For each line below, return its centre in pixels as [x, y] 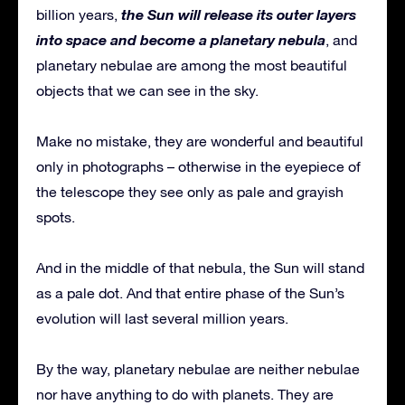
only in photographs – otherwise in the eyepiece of [198, 167]
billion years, [79, 15]
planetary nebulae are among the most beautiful [192, 66]
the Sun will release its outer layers [239, 14]
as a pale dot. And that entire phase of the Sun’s [190, 293]
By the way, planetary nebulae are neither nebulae [198, 369]
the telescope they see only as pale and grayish [190, 192]
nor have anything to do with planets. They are [185, 395]
